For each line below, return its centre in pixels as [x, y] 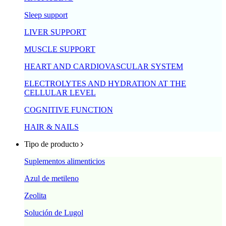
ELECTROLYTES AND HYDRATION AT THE [105, 83]
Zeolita [35, 195]
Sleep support [46, 15]
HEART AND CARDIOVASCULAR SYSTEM [104, 66]
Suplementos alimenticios [65, 161]
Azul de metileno [51, 178]
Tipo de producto [51, 144]
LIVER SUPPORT [55, 32]
